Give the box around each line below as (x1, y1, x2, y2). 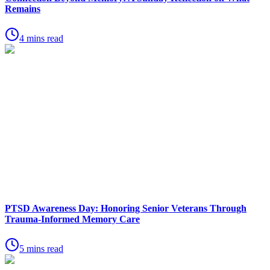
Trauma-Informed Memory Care (5, 214, 140, 225)
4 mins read (19, 33, 63, 43)
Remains (5, 3, 40, 14)
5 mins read (19, 243, 63, 254)
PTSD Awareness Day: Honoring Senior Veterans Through (5, 203, 246, 214)
